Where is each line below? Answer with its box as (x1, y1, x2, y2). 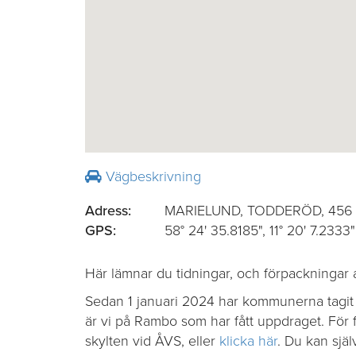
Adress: (85, 202, 131, 219)
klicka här (219, 332, 277, 350)
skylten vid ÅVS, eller (85, 332, 219, 350)
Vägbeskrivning (102, 168, 201, 185)
